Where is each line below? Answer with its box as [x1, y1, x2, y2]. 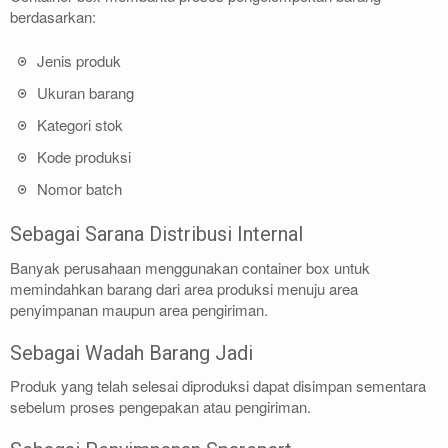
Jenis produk [37, 49, 121, 71]
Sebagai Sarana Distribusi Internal [10, 222, 303, 247]
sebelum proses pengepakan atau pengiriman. [10, 396, 311, 418]
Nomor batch [37, 177, 122, 199]
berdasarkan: [10, 6, 96, 28]
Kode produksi [37, 145, 131, 167]
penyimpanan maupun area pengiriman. [10, 298, 268, 320]
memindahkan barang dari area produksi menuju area [10, 277, 358, 299]
